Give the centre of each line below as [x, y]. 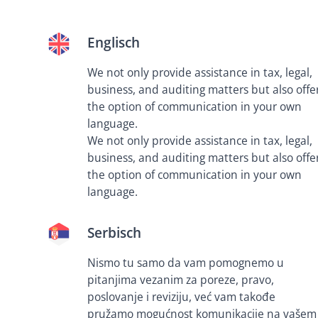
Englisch [114, 42]
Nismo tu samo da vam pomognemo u [186, 263]
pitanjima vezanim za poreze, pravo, [181, 280]
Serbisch [115, 232]
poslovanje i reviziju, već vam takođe [182, 297]
